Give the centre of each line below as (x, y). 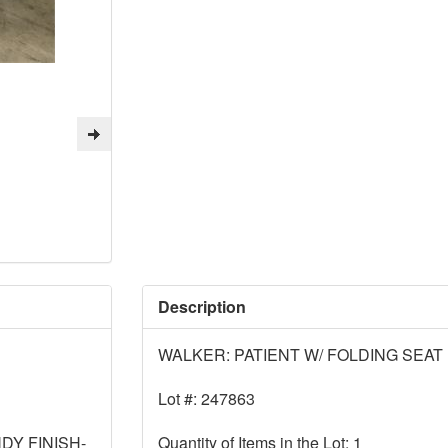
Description (201, 306)
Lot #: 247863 (206, 398)
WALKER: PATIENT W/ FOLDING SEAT (300, 354)
